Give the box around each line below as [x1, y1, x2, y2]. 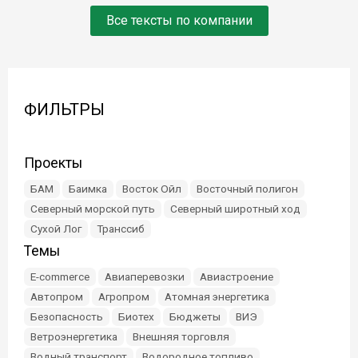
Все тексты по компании [105, 13, 253, 29]
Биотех [118, 310, 154, 324]
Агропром [98, 290, 149, 304]
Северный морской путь [30, 202, 155, 216]
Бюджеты [169, 310, 221, 324]
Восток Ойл [122, 182, 181, 196]
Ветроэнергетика [30, 330, 117, 344]
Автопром [30, 290, 83, 304]
